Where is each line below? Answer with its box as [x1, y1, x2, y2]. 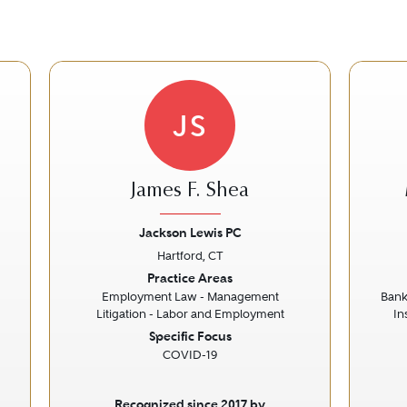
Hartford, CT [156, 249, 223, 263]
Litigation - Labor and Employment [95, 307, 284, 321]
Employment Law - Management [101, 290, 279, 303]
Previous [62, 266, 139, 291]
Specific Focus [148, 328, 232, 344]
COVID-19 [163, 348, 217, 362]
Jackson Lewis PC [138, 224, 242, 241]
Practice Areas [147, 270, 233, 286]
